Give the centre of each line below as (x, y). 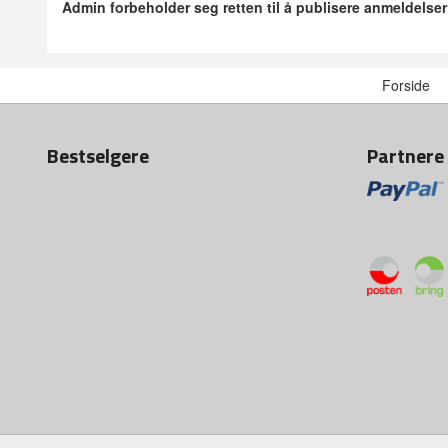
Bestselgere (98, 156)
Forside (405, 85)
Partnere (405, 156)
